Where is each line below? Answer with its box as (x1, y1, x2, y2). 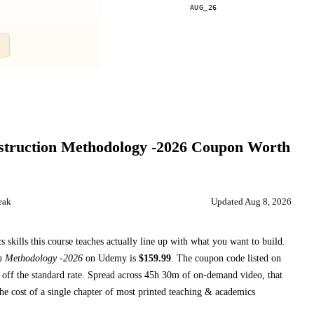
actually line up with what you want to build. (104, 235, 285, 247)
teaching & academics (169, 285, 255, 297)
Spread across (85, 268, 144, 280)
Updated (211, 196, 245, 207)
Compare (184, 40, 222, 50)
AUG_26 (189, 4, 217, 12)
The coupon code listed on (174, 252, 281, 264)
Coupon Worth (186, 137, 290, 156)
